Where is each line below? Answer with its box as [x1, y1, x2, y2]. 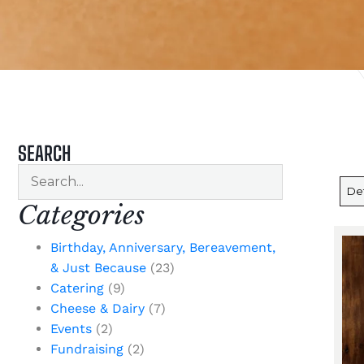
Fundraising [50, 341, 123, 357]
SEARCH [18, 141, 71, 165]
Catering [50, 280, 104, 296]
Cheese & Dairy [50, 301, 145, 316]
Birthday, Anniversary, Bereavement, [50, 240, 275, 255]
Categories [18, 199, 145, 232]
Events [50, 321, 92, 336]
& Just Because [50, 260, 146, 275]
